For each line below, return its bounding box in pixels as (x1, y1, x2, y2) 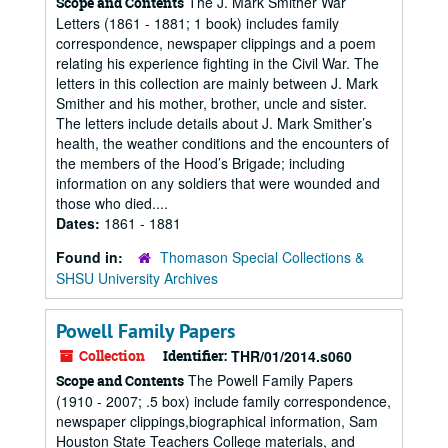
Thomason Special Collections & (160, 247, 364, 267)
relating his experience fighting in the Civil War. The (56, 53, 379, 73)
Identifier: (163, 346, 227, 365)
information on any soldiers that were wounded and (56, 173, 380, 193)
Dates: (56, 213, 104, 233)
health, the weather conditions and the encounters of (56, 133, 389, 153)
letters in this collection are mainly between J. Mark (56, 73, 378, 93)
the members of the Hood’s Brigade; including (56, 153, 345, 173)
